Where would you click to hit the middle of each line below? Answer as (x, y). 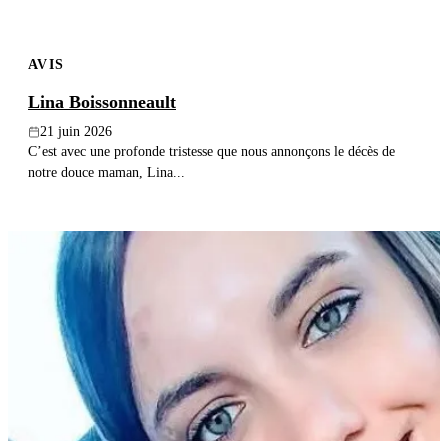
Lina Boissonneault (102, 102)
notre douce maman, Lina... (106, 172)
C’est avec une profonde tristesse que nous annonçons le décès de (211, 151)
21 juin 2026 (76, 132)
